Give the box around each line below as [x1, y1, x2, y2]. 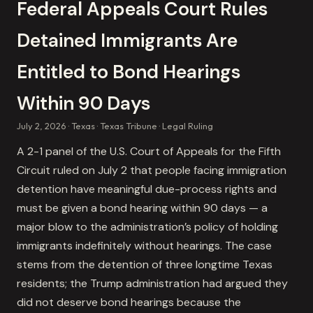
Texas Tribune [100, 119, 157, 131]
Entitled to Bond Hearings [17, 59, 240, 84]
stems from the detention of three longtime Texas [17, 256, 272, 272]
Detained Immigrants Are [17, 27, 238, 52]
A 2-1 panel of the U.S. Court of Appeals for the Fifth [17, 143, 281, 159]
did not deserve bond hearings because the [17, 294, 241, 310]
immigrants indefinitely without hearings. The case [17, 238, 272, 253]
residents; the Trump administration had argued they [17, 275, 288, 291]
